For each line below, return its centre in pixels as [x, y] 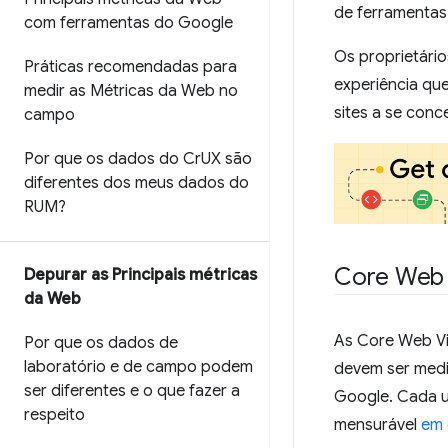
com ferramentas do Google [128, 23]
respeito [54, 415]
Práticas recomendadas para [130, 67]
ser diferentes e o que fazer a [132, 391]
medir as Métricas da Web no [131, 91]
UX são [226, 159]
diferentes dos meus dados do [136, 183]
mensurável [377, 425]
